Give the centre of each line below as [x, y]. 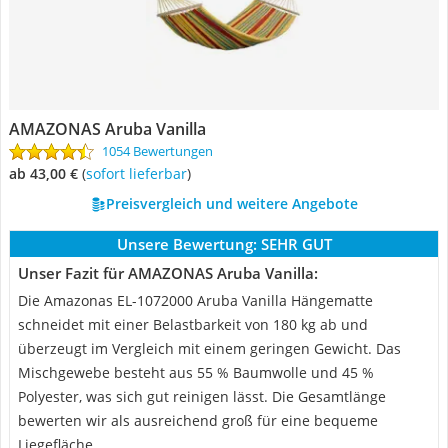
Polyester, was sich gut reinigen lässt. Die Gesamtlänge [202, 396]
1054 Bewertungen [157, 151]
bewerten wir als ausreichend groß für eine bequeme [198, 420]
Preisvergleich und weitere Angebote [231, 203]
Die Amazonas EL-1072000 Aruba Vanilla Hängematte [195, 300]
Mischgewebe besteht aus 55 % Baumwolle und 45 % [196, 372]
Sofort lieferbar [140, 173]
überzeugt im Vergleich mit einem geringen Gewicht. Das [209, 348]
